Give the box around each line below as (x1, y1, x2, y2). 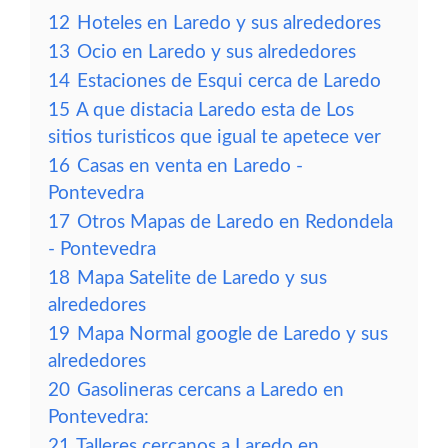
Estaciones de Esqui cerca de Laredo (77, 72, 381, 91)
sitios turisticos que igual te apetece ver (48, 128, 381, 147)
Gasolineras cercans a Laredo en (77, 381, 344, 400)
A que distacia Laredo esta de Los (76, 101, 354, 120)
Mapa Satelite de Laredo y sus (77, 269, 327, 288)
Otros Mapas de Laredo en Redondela (77, 213, 393, 232)
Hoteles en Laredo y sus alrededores (77, 14, 381, 33)
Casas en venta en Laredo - (77, 157, 303, 176)
